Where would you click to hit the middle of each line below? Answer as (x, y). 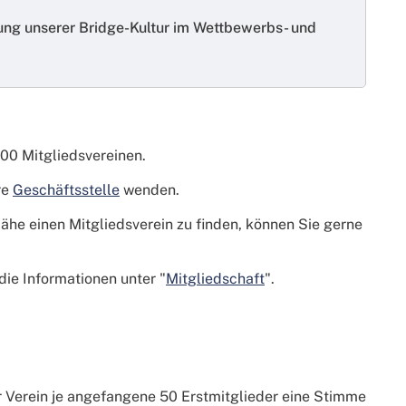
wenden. (150, 190)
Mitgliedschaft (215, 279)
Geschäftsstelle (66, 190)
